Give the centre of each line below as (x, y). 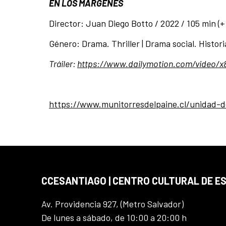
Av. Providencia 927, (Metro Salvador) (112, 204)
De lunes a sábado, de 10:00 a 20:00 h (114, 218)
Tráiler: (63, 64)
